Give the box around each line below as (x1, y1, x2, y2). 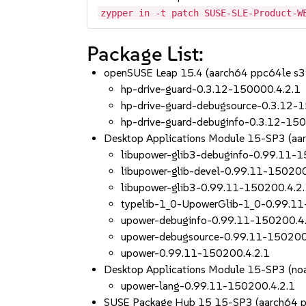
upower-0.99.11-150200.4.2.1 (121, 247, 270, 260)
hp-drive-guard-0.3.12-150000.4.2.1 (121, 83, 301, 96)
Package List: (87, 41, 204, 66)
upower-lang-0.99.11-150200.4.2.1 (121, 279, 296, 292)
